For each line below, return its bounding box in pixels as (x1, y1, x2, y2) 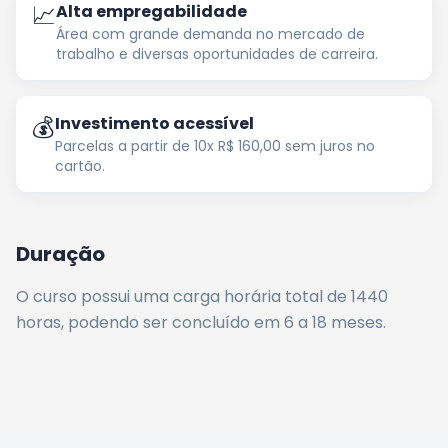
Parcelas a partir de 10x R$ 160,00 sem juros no (55, 136, 375, 156)
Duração (16, 240, 105, 268)
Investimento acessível (55, 112, 254, 135)
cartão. (55, 156, 105, 176)
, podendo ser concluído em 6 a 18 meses (61, 311, 383, 334)
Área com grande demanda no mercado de (56, 24, 365, 44)
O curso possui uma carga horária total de (16, 285, 351, 308)
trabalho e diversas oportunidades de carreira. (56, 44, 378, 64)
